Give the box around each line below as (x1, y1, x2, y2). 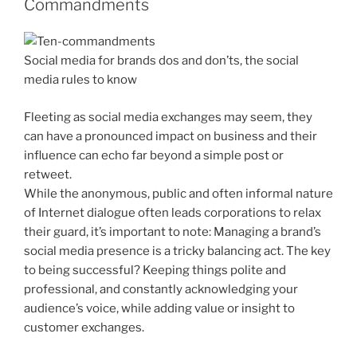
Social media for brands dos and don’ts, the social (24, 53, 299, 69)
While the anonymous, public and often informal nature (24, 186, 333, 201)
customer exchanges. (24, 320, 144, 335)
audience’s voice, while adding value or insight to (24, 300, 295, 316)
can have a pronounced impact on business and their (24, 128, 317, 143)
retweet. (24, 167, 72, 182)
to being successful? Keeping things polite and (24, 262, 286, 277)
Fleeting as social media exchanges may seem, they (24, 109, 312, 124)
